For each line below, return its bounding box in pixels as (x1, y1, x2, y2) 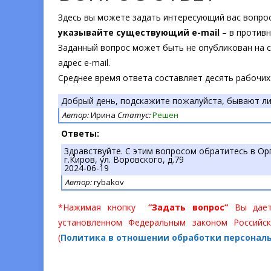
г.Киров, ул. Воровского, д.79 (64, 154, 184, 165)
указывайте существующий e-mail (58, 27, 220, 38)
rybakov (92, 177, 124, 188)
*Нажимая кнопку (58, 201, 149, 213)
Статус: (117, 109, 151, 120)
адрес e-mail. (58, 57, 110, 68)
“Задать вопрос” (148, 201, 228, 213)
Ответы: (61, 128, 99, 139)
